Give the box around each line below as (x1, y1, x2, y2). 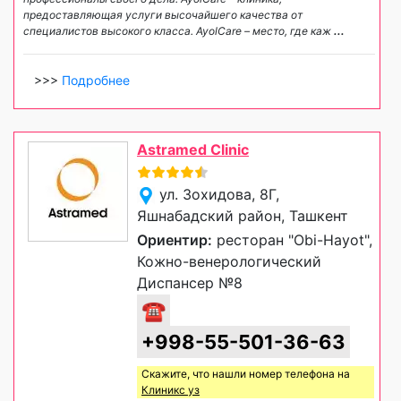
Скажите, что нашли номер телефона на (141, 367, 350, 381)
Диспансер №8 (137, 274, 243, 293)
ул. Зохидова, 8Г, (159, 185, 279, 204)
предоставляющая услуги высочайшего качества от (23, 8, 303, 22)
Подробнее (62, 73, 130, 89)
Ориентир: (137, 231, 212, 250)
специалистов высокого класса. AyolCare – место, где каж (23, 24, 334, 38)
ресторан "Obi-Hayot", (212, 231, 372, 250)
